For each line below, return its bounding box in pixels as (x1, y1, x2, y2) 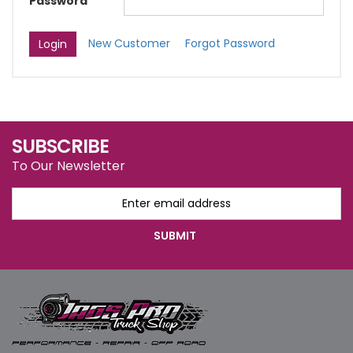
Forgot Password (185, 35, 275, 51)
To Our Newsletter (12, 156, 125, 175)
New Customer (88, 35, 170, 51)
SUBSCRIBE (12, 132, 109, 159)
